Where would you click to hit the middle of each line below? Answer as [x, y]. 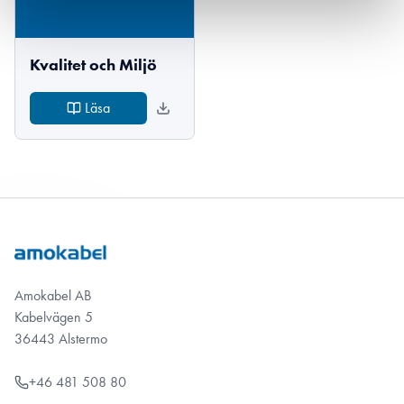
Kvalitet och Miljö [93, 64]
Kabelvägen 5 [54, 317]
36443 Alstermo [61, 338]
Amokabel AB [53, 295]
